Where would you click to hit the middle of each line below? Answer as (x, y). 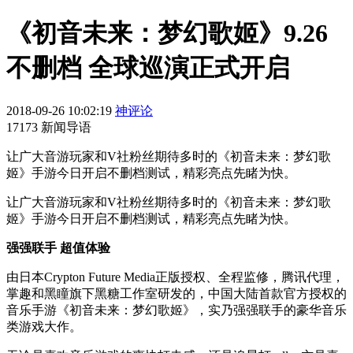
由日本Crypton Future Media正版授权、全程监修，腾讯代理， (175, 277)
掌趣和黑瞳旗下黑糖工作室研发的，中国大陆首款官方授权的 (176, 293)
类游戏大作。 (44, 326)
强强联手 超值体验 (58, 247)
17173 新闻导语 (49, 127)
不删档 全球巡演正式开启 (148, 68)
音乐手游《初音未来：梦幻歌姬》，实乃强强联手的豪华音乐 (176, 310)
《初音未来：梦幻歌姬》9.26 (167, 33)
